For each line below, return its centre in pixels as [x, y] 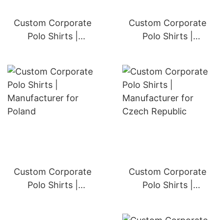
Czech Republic [167, 211]
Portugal [53, 63]
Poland [53, 211]
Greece [167, 63]
